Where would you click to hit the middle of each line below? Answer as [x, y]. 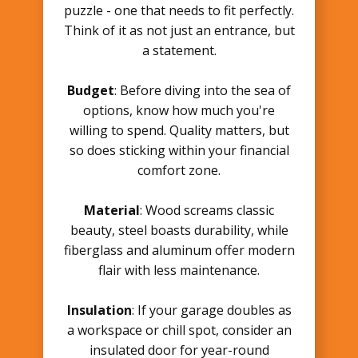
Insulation [99, 310]
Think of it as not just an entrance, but [179, 30]
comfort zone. [179, 170]
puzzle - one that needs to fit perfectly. [179, 10]
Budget [91, 90]
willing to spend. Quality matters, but [179, 130]
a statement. [179, 50]
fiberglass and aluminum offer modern [179, 250]
